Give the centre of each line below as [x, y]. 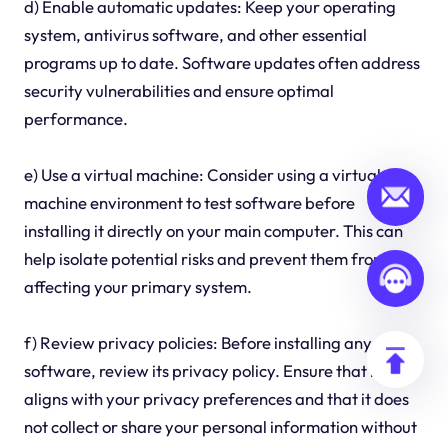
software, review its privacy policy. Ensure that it [201, 371]
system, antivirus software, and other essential [195, 35]
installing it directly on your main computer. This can [213, 231]
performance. [75, 119]
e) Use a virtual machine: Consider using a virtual [202, 175]
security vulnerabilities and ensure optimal [178, 91]
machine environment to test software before [189, 203]
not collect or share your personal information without [220, 427]
